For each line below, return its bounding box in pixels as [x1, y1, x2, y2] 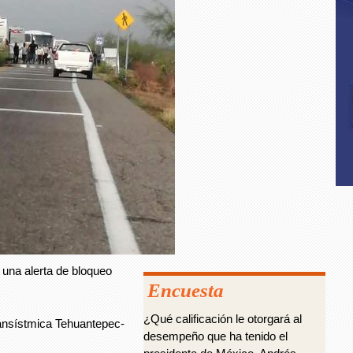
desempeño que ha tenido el [143, 329, 288, 343]
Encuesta [147, 280, 224, 301]
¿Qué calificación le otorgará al [143, 312, 302, 325]
